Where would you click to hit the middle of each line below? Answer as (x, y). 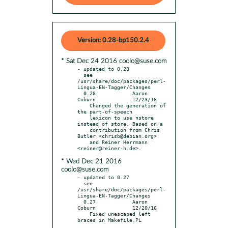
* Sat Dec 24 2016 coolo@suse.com (114, 61)
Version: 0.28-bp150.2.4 (113, 40)
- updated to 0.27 (103, 177)
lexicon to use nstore (83, 117)
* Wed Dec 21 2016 (91, 161)
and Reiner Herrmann (83, 142)
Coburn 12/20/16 (117, 207)
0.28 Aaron (80, 93)
